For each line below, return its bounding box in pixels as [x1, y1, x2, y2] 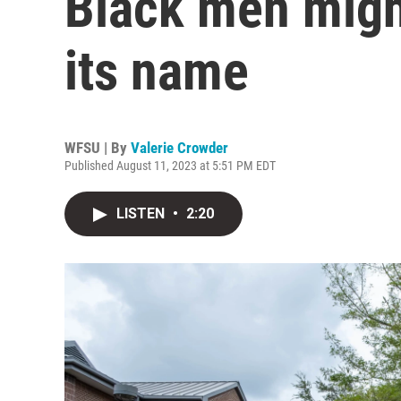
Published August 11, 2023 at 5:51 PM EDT [64, 158, 276, 173]
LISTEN [116, 205, 168, 222]
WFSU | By [64, 139, 131, 157]
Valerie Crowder [131, 139, 228, 157]
